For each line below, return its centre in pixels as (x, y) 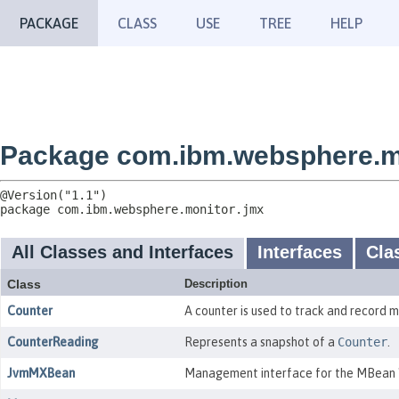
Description (216, 284)
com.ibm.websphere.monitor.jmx (160, 209)
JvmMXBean (41, 373)
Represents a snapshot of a (261, 342)
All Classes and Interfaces (122, 252)
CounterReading (53, 342)
